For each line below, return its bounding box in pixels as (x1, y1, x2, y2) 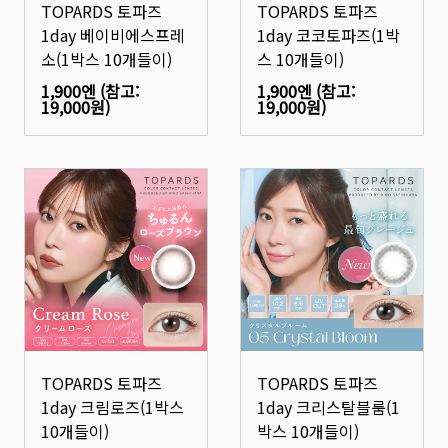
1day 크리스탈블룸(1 (257, 395, 400, 419)
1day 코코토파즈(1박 (257, 23, 400, 47)
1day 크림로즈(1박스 (41, 395, 184, 419)
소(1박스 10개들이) (41, 47, 172, 71)
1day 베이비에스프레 (41, 23, 185, 47)
